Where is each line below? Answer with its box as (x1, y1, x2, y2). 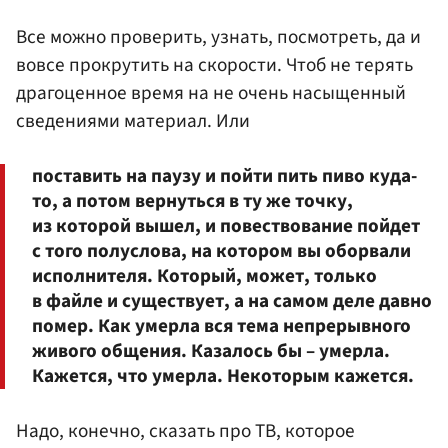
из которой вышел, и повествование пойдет (32, 211, 420, 240)
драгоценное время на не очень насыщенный (16, 78, 406, 107)
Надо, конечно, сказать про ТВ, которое (16, 417, 355, 446)
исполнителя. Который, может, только (32, 261, 377, 290)
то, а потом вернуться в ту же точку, (32, 186, 353, 215)
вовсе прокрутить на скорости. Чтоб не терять (16, 50, 413, 79)
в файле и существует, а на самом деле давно (32, 286, 432, 315)
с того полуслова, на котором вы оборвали (32, 236, 411, 265)
